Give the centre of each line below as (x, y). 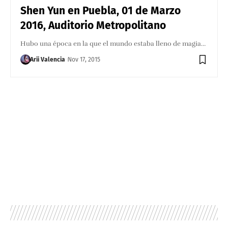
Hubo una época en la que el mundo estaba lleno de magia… (113, 44)
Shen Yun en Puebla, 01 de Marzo (101, 10)
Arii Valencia (48, 59)
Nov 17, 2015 (84, 59)
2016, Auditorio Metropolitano (93, 25)
